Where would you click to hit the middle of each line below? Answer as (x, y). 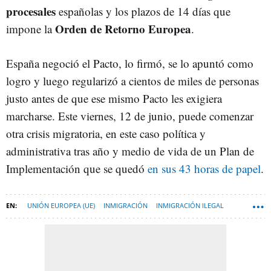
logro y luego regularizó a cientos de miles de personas (132, 80)
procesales (32, 11)
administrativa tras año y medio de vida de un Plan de (130, 151)
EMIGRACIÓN (31, 226)
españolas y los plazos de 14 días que (145, 11)
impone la (31, 28)
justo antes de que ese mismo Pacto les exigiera (114, 98)
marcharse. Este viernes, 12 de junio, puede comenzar (130, 116)
